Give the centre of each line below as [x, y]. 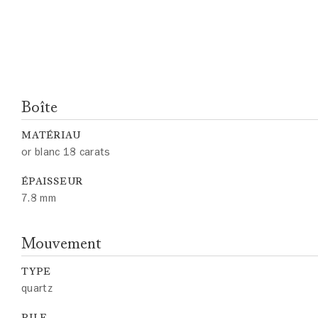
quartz [37, 288]
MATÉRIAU [51, 135]
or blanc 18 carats [66, 152]
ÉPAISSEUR [53, 181]
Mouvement [61, 243]
